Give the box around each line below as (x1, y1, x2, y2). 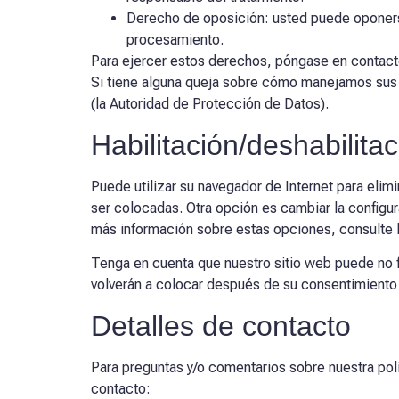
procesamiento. (126, 31, 224, 49)
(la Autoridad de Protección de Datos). (91, 95, 329, 113)
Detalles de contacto (91, 309, 351, 342)
